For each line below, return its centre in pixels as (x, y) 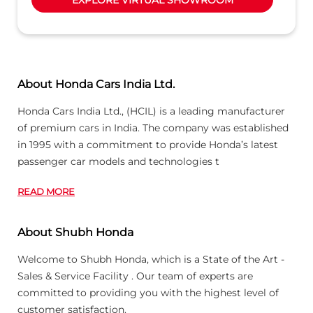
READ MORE (46, 191)
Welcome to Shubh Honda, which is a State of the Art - (151, 259)
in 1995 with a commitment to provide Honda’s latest (148, 144)
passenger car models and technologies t (118, 161)
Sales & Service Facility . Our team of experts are (135, 276)
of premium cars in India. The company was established (153, 128)
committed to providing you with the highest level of (148, 292)
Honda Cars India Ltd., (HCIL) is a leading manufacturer (151, 111)
